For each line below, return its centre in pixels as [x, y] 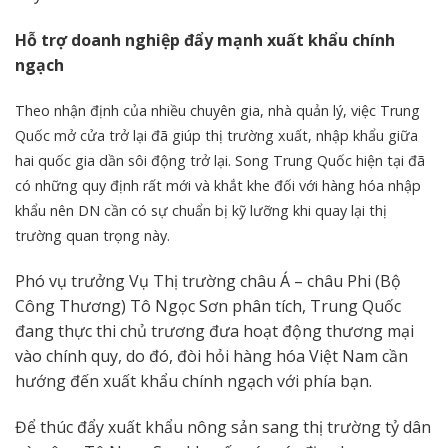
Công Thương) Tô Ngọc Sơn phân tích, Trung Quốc [208, 306]
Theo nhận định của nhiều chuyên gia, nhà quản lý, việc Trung [217, 111]
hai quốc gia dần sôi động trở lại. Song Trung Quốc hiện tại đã [220, 161]
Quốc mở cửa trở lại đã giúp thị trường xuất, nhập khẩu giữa [216, 136]
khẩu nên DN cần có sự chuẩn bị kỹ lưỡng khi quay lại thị [201, 211]
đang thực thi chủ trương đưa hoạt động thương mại [214, 331]
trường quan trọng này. [92, 236]
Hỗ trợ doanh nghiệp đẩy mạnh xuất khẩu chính [205, 39]
